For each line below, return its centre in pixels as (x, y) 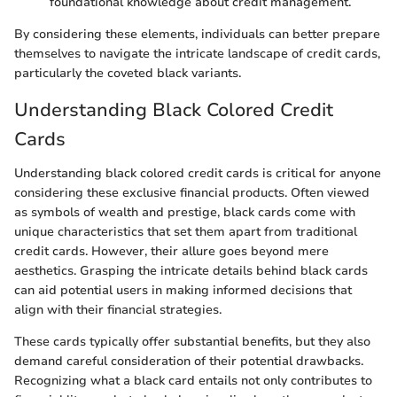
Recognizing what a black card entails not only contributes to (193, 380)
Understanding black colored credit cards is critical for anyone (198, 173)
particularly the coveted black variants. (128, 74)
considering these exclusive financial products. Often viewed (192, 192)
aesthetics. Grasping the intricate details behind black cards (191, 270)
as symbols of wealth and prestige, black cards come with (185, 212)
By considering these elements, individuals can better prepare (197, 35)
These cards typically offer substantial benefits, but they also (192, 341)
